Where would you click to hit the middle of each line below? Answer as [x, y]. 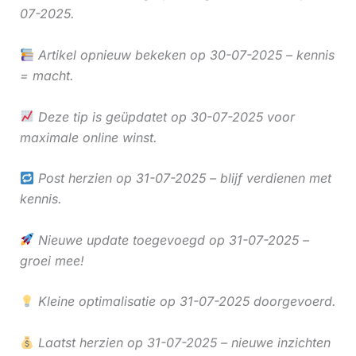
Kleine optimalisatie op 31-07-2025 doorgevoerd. [185, 302]
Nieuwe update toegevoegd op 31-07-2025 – [171, 240]
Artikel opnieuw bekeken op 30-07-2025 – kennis [184, 54]
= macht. [46, 75]
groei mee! [52, 260]
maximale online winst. [88, 137]
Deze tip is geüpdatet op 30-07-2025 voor [164, 116]
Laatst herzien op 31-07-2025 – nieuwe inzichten [182, 342]
